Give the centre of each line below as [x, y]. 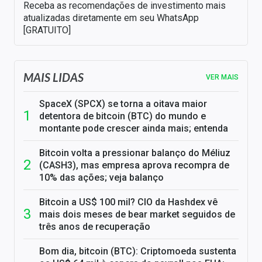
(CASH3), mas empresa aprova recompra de [134, 166]
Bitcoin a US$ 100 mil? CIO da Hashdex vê [128, 202]
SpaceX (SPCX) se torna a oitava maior [123, 104]
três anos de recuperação [95, 227]
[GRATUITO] [47, 30]
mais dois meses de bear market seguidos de [137, 215]
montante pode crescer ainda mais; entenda [134, 129]
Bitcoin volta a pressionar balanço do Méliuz [135, 153]
